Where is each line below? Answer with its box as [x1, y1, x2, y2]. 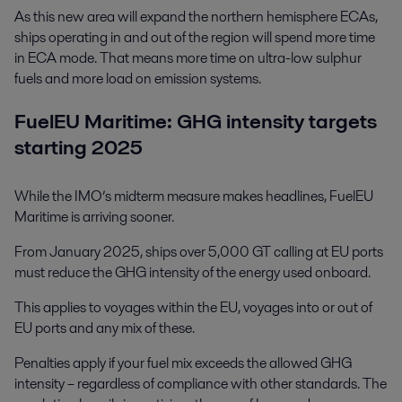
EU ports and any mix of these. [14, 317, 195, 338]
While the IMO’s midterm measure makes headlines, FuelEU [14, 185, 373, 206]
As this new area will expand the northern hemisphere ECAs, [14, 6, 378, 28]
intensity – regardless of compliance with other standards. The [14, 372, 387, 394]
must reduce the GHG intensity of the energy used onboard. [14, 261, 371, 283]
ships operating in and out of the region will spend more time [14, 27, 375, 48]
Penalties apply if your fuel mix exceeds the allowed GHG [14, 352, 352, 373]
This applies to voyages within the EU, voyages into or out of [14, 296, 372, 318]
